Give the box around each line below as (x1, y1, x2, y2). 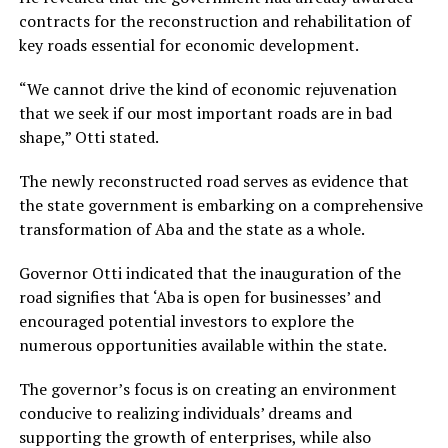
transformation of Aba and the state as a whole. (18, 218, 365, 241)
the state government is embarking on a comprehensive (18, 194, 423, 217)
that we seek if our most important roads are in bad (18, 102, 392, 125)
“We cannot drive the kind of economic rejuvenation (18, 78, 397, 101)
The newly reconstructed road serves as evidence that (18, 170, 409, 193)
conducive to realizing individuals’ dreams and (18, 402, 352, 425)
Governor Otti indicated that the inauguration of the (18, 262, 401, 285)
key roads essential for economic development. (18, 34, 359, 57)
